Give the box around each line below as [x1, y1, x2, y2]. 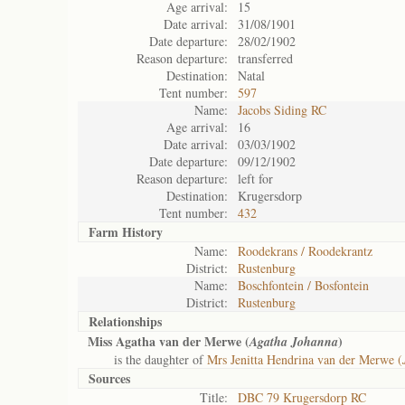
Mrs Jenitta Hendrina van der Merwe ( [207, 351, 402, 368]
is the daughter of [88, 351, 207, 368]
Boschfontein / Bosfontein [238, 277, 369, 294]
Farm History [89, 222, 163, 241]
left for [238, 170, 273, 187]
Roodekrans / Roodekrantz [238, 242, 372, 259]
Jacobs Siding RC [238, 101, 326, 118]
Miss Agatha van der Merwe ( [88, 332, 250, 351]
